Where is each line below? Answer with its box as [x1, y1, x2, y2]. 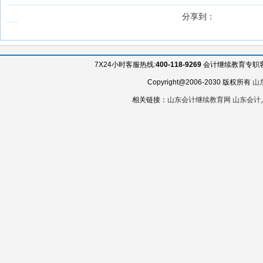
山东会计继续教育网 [167, 96, 231, 104]
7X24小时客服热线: [95, 60, 156, 69]
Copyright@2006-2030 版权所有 [147, 78, 252, 86]
